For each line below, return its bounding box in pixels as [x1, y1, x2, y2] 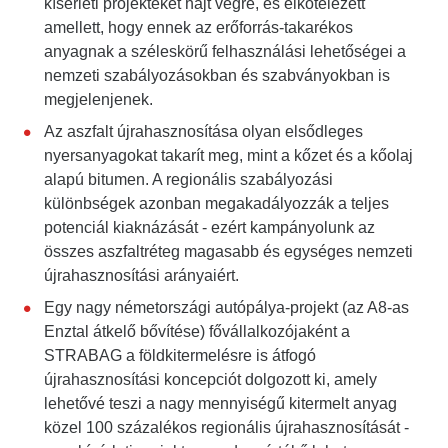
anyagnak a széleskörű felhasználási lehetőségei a [44, 43, 406, 61]
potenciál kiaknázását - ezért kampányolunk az [44, 219, 375, 237]
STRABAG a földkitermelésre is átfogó [44, 347, 316, 365]
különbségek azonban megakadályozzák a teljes [44, 195, 389, 213]
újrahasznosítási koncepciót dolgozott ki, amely [44, 371, 377, 389]
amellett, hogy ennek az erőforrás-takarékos [44, 19, 353, 37]
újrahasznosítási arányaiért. [44, 267, 239, 285]
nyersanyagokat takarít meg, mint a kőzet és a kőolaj [44, 147, 413, 165]
